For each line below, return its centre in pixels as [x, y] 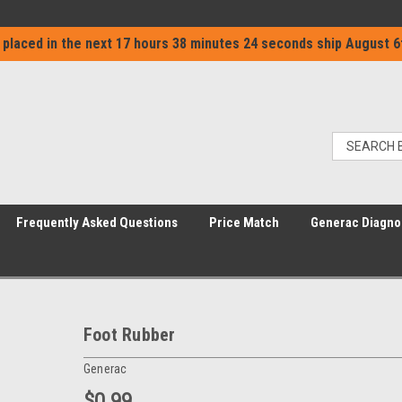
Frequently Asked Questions [97, 223]
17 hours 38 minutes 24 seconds [214, 44]
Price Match [244, 223]
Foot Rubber [129, 335]
